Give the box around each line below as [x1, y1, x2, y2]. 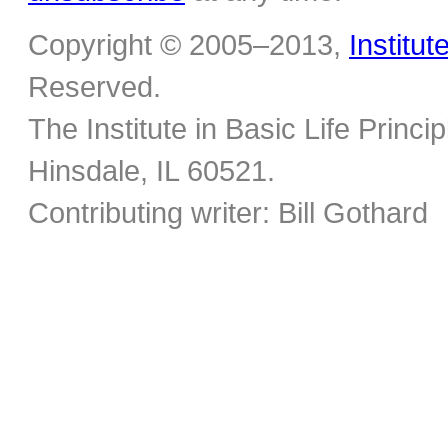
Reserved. [28, 71, 161, 103]
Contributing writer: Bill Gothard [28, 197, 428, 229]
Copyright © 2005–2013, [28, 29, 349, 61]
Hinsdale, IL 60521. [28, 155, 275, 187]
